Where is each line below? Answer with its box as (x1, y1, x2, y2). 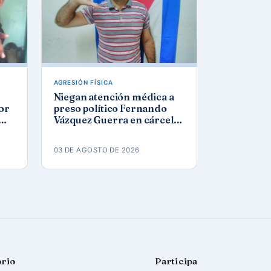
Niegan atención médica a (53, 90, 174, 103)
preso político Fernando (53, 102, 167, 114)
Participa (154, 255, 198, 267)
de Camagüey (53, 125, 117, 137)
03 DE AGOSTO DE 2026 (53, 145, 140, 154)
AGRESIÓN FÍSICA (53, 78, 114, 86)
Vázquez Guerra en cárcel (53, 113, 174, 126)
